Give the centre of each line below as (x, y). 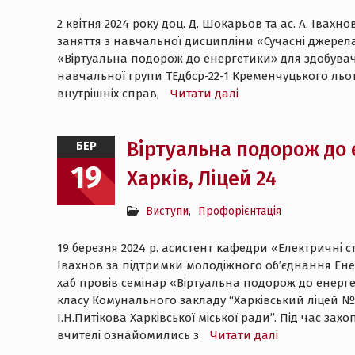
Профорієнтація (240, 211)
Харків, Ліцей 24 (202, 179)
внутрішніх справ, (110, 94)
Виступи (167, 211)
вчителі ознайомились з (130, 335)
